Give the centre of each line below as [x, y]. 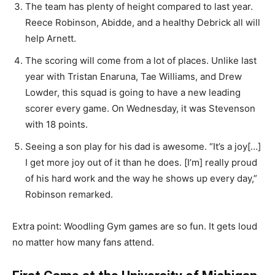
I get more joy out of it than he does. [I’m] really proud [141, 162]
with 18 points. [56, 124]
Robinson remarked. [69, 194]
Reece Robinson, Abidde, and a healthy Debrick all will [143, 22]
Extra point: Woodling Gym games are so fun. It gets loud [135, 226]
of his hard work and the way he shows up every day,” [141, 178]
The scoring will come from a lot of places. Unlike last [141, 60]
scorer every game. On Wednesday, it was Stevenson [140, 108]
